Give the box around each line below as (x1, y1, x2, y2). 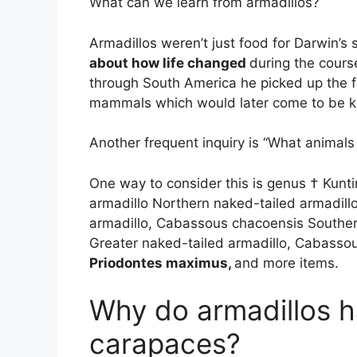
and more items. (234, 254, 339, 271)
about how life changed (89, 54, 249, 71)
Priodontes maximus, (89, 254, 234, 271)
